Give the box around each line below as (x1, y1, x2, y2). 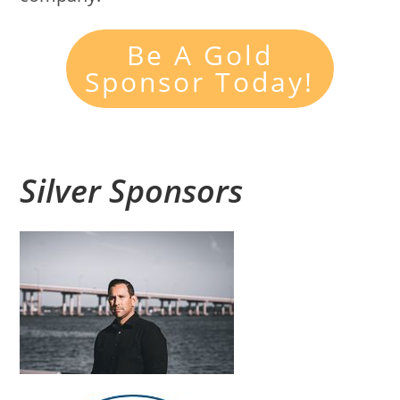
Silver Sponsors (20, 169, 244, 213)
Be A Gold (126, 37, 273, 74)
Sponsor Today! (85, 63, 315, 101)
